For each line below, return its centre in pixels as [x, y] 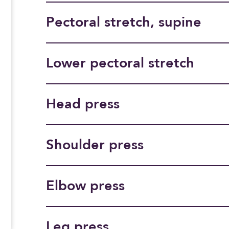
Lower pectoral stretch [120, 63]
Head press [83, 104]
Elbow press [85, 186]
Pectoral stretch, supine [123, 22]
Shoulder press [95, 145]
